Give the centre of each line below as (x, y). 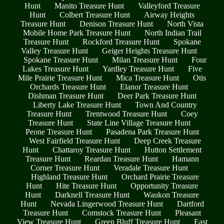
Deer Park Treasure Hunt (157, 95)
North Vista (185, 23)
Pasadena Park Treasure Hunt (152, 131)
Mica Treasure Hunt (147, 77)
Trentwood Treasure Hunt (126, 113)
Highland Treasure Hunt (69, 176)
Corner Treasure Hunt (65, 167)
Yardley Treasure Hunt (138, 68)
